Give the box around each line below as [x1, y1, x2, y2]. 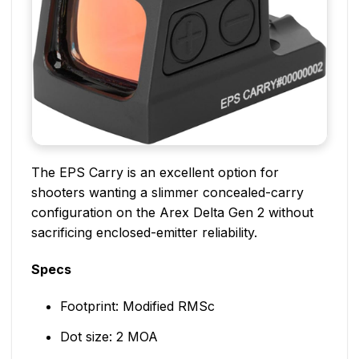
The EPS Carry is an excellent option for [31, 164, 279, 181]
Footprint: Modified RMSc [59, 297, 215, 314]
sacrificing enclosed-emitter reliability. [31, 224, 257, 241]
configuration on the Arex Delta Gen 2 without [31, 204, 313, 221]
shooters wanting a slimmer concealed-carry [31, 184, 304, 201]
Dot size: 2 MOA [59, 328, 158, 345]
